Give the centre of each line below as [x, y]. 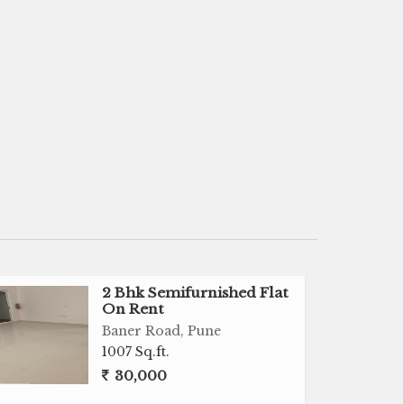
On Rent [133, 309]
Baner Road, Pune [162, 331]
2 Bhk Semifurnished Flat [196, 293]
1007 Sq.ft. [136, 352]
